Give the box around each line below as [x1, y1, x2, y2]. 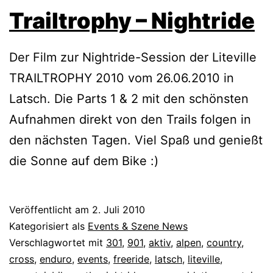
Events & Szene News [88, 220, 188, 233]
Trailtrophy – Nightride [9, 7, 255, 35]
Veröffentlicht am [9, 204, 92, 216]
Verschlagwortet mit [9, 236, 106, 249]
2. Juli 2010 [92, 204, 145, 216]
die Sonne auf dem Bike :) [9, 154, 158, 169]
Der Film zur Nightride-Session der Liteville [9, 50, 257, 65]
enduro [40, 253, 72, 266]
